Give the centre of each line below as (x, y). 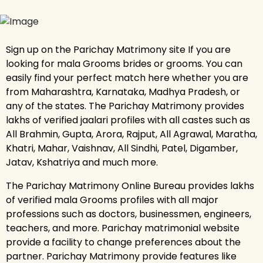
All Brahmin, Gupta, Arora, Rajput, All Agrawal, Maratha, (131, 134)
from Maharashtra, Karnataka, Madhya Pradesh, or (123, 92)
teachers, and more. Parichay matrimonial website (123, 228)
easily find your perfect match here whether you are (127, 77)
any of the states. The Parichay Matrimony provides (125, 106)
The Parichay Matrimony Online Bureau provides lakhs (130, 186)
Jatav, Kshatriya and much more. (82, 162)
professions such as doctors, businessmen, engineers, (129, 214)
